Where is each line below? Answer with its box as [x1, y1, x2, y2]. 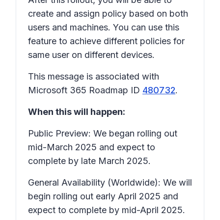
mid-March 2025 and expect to [28, 142, 155, 152]
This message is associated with [28, 71, 159, 82]
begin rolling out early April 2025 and [28, 191, 178, 201]
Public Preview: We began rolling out [28, 128, 177, 138]
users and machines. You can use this [28, 22, 179, 32]
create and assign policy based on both [28, 8, 188, 19]
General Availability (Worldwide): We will [28, 177, 192, 188]
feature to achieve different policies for [28, 36, 185, 46]
